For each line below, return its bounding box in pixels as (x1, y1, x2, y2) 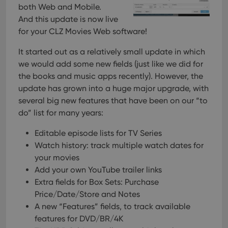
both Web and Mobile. (18, 2, 101, 12)
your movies (35, 153, 79, 163)
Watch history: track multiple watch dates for (35, 140, 204, 151)
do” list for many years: (18, 108, 103, 118)
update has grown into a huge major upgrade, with (18, 83, 209, 94)
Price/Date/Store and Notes (35, 189, 140, 199)
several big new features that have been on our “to (18, 96, 208, 106)
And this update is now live (18, 14, 118, 24)
